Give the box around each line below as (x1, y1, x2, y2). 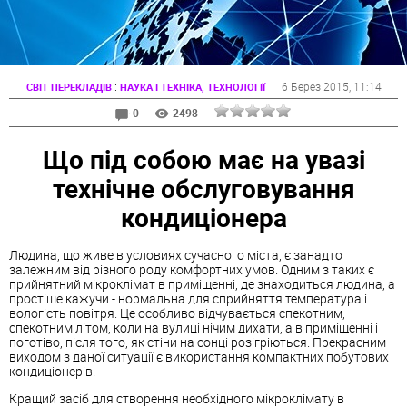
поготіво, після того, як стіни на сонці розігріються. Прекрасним (9, 333, 386, 352)
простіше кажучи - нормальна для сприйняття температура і (9, 290, 367, 308)
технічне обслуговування (52, 170, 355, 205)
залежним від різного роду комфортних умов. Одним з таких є (9, 261, 374, 279)
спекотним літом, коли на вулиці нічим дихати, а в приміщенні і (9, 319, 378, 337)
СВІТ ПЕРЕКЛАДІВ (25, 80, 112, 94)
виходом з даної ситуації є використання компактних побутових (9, 348, 389, 366)
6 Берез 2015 (281, 79, 349, 94)
